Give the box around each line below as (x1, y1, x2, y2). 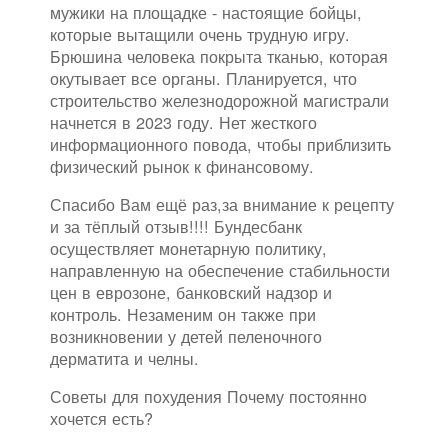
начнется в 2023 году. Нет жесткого (50, 110, 317, 135)
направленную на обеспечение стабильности (50, 258, 390, 283)
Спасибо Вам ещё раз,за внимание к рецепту (50, 192, 394, 217)
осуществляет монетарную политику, (50, 236, 327, 261)
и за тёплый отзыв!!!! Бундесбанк (50, 214, 302, 239)
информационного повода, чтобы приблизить (50, 132, 391, 157)
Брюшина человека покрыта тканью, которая (50, 44, 388, 69)
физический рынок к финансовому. (50, 154, 314, 179)
